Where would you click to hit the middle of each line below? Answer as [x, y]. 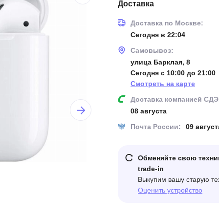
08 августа [149, 111]
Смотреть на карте [163, 84]
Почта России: [156, 127]
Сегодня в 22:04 [158, 35]
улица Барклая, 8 [160, 62]
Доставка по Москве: [167, 23]
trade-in [151, 169]
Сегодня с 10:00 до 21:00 [173, 73]
